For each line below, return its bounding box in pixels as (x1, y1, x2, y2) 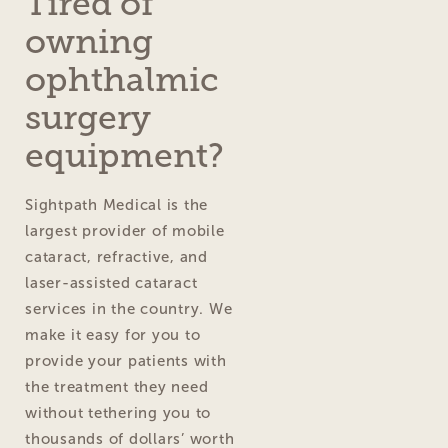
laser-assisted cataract (25, 274, 198, 291)
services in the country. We (25, 300, 233, 317)
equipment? (25, 136, 224, 175)
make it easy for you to (25, 326, 201, 343)
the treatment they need (25, 378, 209, 395)
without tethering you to (25, 404, 211, 421)
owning (25, 22, 153, 61)
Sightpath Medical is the (25, 196, 208, 213)
